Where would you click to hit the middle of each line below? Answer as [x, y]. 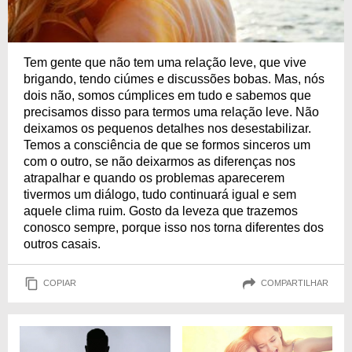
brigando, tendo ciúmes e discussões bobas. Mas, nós [174, 79]
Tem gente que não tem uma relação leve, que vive [165, 62]
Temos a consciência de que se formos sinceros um [167, 145]
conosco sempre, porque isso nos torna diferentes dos [174, 227]
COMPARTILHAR [295, 283]
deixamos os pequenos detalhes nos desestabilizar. [167, 128]
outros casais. [62, 244]
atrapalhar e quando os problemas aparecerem [154, 178]
